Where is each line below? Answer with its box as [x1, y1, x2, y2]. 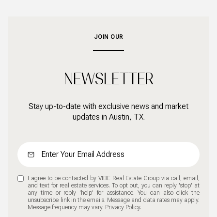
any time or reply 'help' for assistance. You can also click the [28, 189, 200, 197]
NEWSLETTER [63, 69, 154, 88]
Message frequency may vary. [28, 204, 106, 211]
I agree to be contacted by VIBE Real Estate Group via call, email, [28, 175, 200, 182]
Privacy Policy [105, 204, 140, 211]
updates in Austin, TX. [72, 112, 145, 122]
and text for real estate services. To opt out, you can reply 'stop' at [28, 182, 200, 189]
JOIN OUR [93, 33, 124, 40]
